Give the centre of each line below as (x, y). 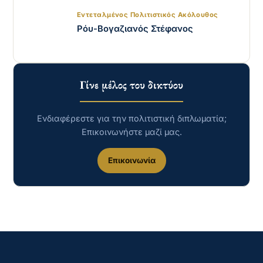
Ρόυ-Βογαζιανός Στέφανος (135, 29)
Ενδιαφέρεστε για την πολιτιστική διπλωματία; (131, 118)
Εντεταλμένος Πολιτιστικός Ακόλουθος (148, 15)
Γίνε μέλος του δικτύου (131, 85)
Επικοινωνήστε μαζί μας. (131, 131)
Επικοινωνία (131, 160)
